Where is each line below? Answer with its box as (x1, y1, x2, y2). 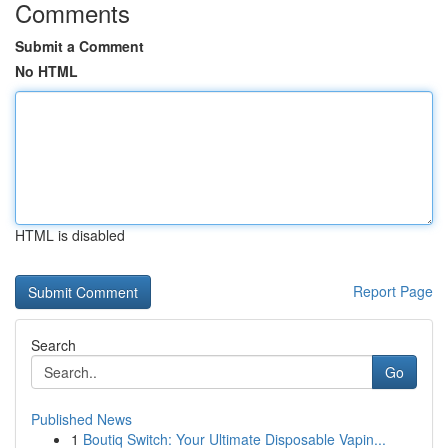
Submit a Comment (15, 36, 144, 56)
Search (31, 335, 76, 355)
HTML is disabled (15, 225, 125, 245)
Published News (31, 409, 132, 429)
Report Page (353, 281, 433, 301)
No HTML (15, 61, 78, 81)
